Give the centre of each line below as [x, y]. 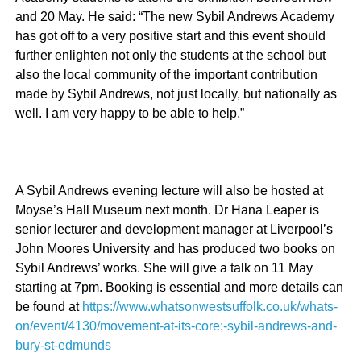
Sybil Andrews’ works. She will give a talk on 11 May [164, 268]
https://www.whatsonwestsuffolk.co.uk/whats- [210, 306]
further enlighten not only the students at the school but [171, 55]
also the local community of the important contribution [167, 74]
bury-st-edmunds [64, 345]
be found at [49, 306]
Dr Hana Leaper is [267, 210]
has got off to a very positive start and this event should [171, 35]
